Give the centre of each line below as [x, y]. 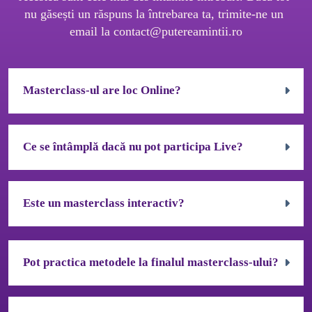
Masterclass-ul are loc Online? [102, 91]
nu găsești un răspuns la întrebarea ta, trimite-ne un [156, 14]
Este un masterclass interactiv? [104, 203]
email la [91, 32]
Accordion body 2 [63, 248]
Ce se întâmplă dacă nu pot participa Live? [133, 147]
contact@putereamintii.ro [178, 32]
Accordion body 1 [63, 192]
